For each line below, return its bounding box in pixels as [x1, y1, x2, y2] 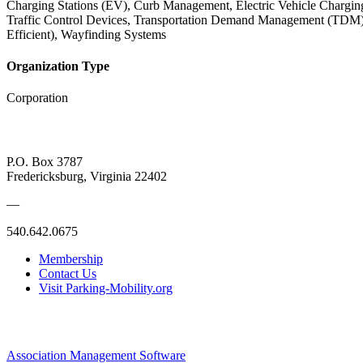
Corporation [6, 91, 68, 105]
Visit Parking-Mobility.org [39, 280, 173, 295]
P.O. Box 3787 [6, 154, 83, 169]
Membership [39, 251, 103, 266]
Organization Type [6, 59, 109, 74]
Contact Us [39, 266, 96, 280]
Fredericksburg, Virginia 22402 [6, 169, 167, 183]
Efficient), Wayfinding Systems [6, 27, 166, 41]
